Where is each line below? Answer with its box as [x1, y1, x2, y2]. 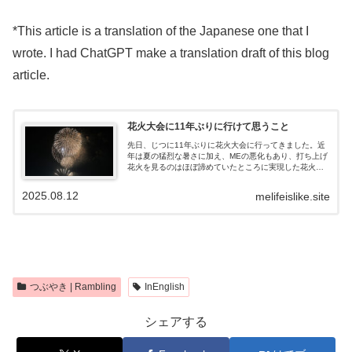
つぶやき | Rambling [29, 281, 116, 293]
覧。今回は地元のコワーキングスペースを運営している [126, 174, 324, 183]
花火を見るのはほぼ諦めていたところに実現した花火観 [126, 163, 324, 172]
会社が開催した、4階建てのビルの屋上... [126, 185, 273, 194]
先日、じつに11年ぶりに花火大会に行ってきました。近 [126, 141, 325, 150]
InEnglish [144, 281, 185, 293]
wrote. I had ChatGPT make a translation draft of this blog [13, 46, 329, 60]
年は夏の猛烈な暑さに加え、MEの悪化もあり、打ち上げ [126, 152, 328, 161]
